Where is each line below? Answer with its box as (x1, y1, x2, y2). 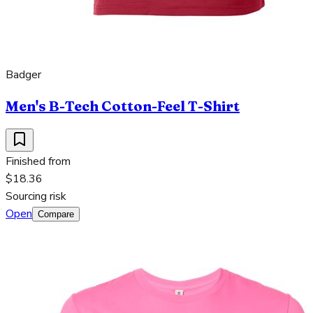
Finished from (6, 153, 71, 169)
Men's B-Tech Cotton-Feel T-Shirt (6, 96, 240, 115)
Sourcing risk (6, 188, 66, 204)
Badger (6, 66, 41, 82)
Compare (38, 208, 74, 219)
